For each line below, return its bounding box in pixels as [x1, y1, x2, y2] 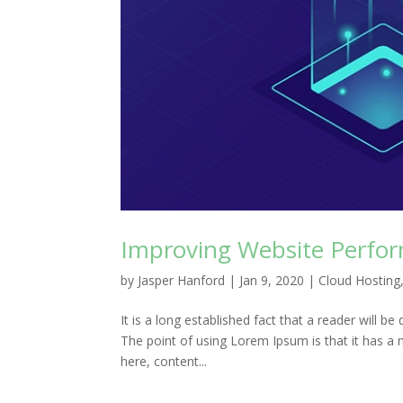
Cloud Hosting [318, 272, 401, 290]
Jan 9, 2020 [239, 272, 305, 290]
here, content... [121, 353, 208, 371]
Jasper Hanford [138, 272, 226, 290]
